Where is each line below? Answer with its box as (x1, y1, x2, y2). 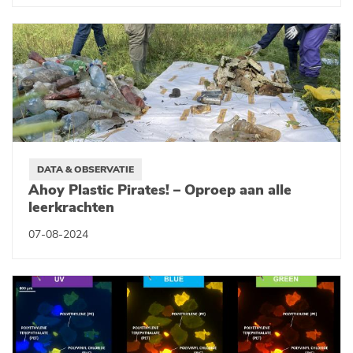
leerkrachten (28, 198, 114, 217)
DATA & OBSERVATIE (37, 163, 134, 176)
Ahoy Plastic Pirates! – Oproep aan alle (28, 180, 292, 199)
